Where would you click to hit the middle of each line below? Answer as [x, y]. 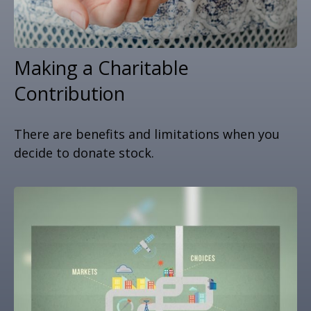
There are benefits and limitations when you [147, 134]
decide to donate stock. [84, 152]
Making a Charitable [101, 67]
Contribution [69, 93]
